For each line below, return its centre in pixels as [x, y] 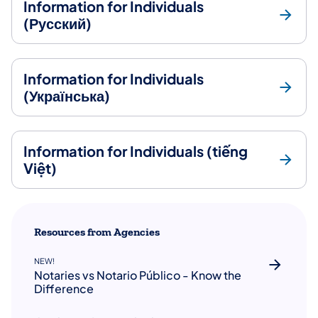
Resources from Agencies [97, 232]
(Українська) [67, 95]
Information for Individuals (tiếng [136, 150]
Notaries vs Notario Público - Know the [138, 275]
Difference [64, 288]
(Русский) [57, 23]
